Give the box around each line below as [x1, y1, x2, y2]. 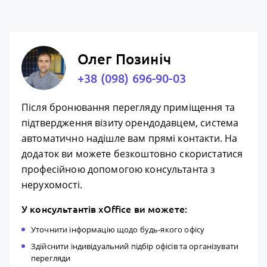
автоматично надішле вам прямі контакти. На [21, 132, 238, 145]
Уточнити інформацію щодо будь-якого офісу [31, 224, 205, 235]
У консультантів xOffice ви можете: [21, 204, 188, 215]
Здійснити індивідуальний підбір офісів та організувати [31, 241, 239, 252]
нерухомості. [21, 178, 82, 192]
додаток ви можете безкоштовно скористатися [21, 147, 243, 161]
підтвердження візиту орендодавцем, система [21, 116, 239, 130]
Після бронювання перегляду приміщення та [21, 101, 235, 114]
